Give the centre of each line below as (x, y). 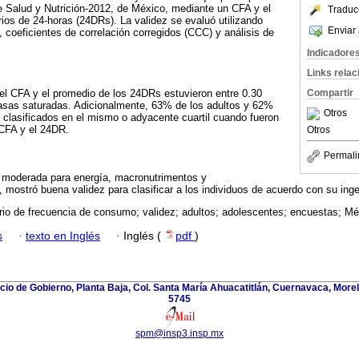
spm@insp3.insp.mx (179, 334)
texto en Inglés (63, 236)
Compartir (330, 93)
